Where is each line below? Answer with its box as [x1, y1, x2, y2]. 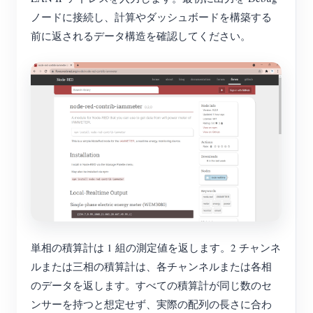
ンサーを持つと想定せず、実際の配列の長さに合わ [31, 297, 272, 312]
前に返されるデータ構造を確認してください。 [31, 29, 251, 43]
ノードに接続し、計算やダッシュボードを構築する [31, 10, 272, 24]
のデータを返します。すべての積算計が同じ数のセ [31, 278, 272, 293]
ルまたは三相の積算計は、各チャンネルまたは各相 [31, 259, 272, 274]
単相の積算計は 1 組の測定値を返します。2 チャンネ [31, 240, 281, 255]
